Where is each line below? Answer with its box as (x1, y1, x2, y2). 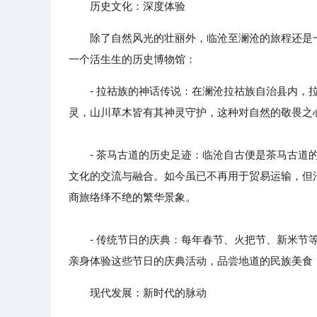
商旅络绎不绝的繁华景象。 (69, 191, 196, 203)
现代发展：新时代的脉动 (90, 287, 207, 299)
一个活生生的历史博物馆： (69, 53, 196, 65)
